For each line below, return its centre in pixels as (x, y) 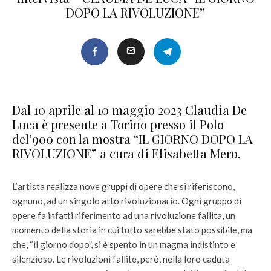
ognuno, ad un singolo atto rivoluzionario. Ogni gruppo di (127, 201)
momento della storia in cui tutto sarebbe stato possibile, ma (132, 230)
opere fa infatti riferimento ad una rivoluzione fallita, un (124, 215)
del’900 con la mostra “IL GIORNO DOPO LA (132, 139)
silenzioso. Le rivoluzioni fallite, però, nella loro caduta (121, 259)
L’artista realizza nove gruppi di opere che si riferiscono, (123, 186)
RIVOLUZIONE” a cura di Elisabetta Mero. (126, 153)
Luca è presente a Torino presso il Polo (118, 124)
